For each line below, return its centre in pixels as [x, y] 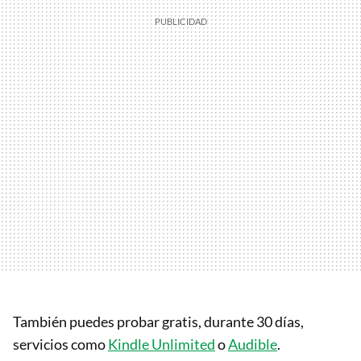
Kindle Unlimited [162, 344]
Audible [253, 344]
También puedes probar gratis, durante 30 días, [158, 322]
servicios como [60, 344]
